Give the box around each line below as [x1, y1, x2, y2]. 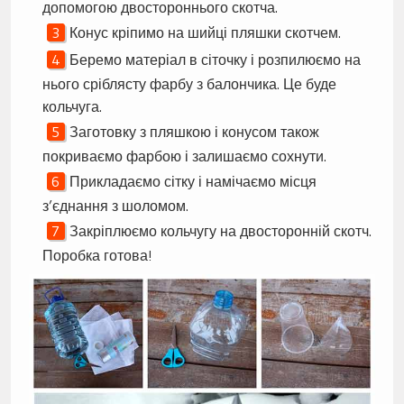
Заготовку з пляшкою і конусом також [69, 123, 319, 142]
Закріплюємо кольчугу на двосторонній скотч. [69, 222, 372, 241]
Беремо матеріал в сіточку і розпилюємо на [69, 50, 361, 69]
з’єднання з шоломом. [41, 197, 188, 216]
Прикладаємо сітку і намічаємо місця [69, 172, 317, 191]
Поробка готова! [41, 246, 152, 265]
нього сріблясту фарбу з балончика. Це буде [41, 75, 336, 94]
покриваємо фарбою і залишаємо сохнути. [41, 147, 326, 166]
